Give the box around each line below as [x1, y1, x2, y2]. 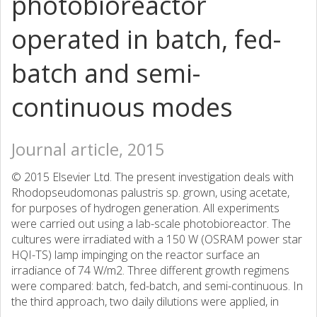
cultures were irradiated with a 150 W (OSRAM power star [11, 231, 302, 247]
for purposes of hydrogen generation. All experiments [11, 200, 279, 216]
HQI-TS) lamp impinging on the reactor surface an [11, 247, 260, 263]
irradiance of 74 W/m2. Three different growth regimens [11, 263, 289, 278]
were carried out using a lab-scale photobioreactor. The [11, 216, 291, 231]
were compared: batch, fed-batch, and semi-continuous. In [11, 278, 303, 294]
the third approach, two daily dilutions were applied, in [11, 294, 279, 309]
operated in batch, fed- [11, 22, 281, 57]
